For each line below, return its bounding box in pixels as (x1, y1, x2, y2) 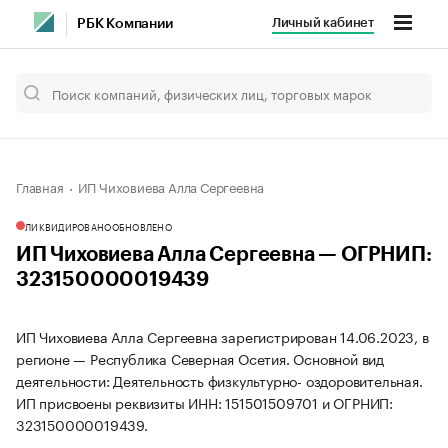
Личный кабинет (271, 16, 374, 29)
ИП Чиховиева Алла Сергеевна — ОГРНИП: (16, 245, 432, 265)
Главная (16, 176, 64, 196)
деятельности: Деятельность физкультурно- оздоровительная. (16, 369, 423, 391)
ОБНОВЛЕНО (111, 219, 172, 233)
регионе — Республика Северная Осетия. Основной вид (16, 347, 384, 369)
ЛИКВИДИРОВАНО (25, 219, 112, 233)
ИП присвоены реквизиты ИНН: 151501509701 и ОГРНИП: (16, 391, 393, 413)
